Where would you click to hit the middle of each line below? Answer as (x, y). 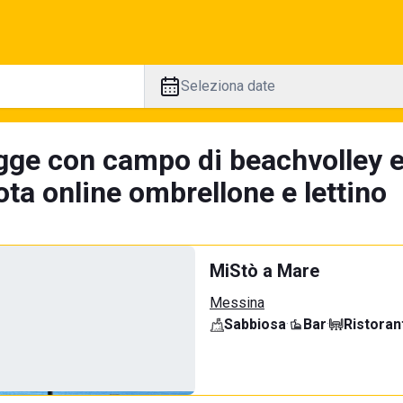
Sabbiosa (255, 324)
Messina (237, 303)
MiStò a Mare (264, 271)
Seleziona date (228, 86)
